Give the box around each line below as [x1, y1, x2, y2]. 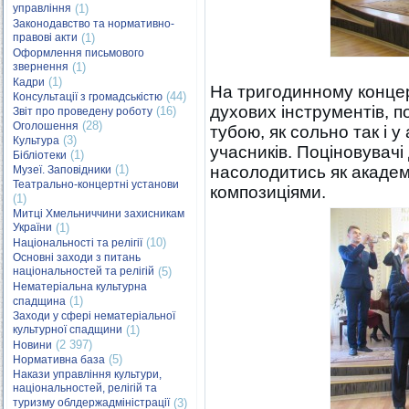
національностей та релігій [13, 265, 154, 278]
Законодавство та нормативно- [13, 17, 174, 30]
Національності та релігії [13, 236, 142, 249]
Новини [13, 339, 52, 351]
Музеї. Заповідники [13, 163, 111, 176]
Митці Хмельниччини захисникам [13, 207, 184, 220]
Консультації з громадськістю [13, 90, 163, 103]
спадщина [13, 295, 66, 308]
